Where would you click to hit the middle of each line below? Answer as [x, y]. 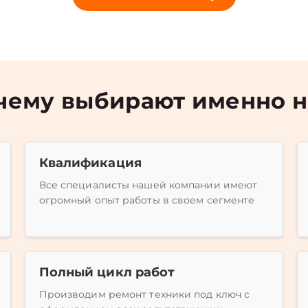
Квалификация [90, 163]
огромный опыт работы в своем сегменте [147, 200]
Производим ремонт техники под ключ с [144, 294]
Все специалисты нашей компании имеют [148, 185]
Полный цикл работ [107, 272]
